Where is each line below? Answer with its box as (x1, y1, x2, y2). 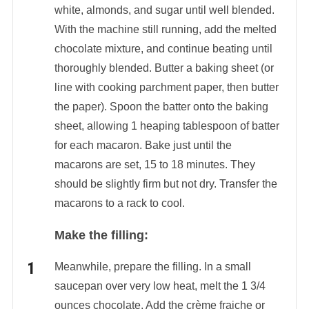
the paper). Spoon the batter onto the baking (54, 100, 268, 112)
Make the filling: (54, 228, 148, 242)
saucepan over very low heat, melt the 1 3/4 (54, 279, 266, 292)
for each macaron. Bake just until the (54, 139, 232, 151)
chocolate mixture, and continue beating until (54, 42, 272, 54)
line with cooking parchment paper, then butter (54, 81, 279, 93)
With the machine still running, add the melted (54, 23, 277, 35)
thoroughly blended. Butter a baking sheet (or (54, 61, 274, 74)
